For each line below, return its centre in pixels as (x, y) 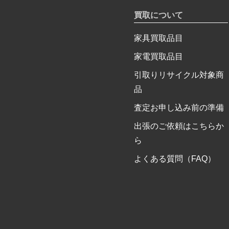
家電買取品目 (158, 57)
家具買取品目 (158, 38)
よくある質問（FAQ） (175, 159)
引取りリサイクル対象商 (179, 75)
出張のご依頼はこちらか (179, 126)
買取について (158, 15)
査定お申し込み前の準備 (179, 108)
